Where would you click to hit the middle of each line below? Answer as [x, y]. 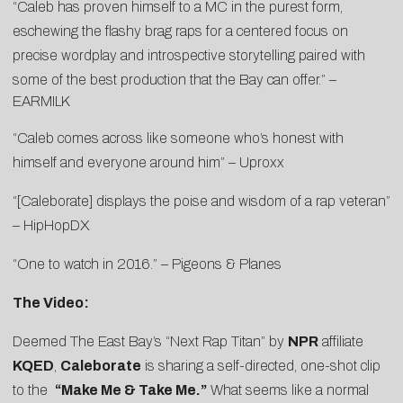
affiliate [341, 341]
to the [34, 390]
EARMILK [41, 101]
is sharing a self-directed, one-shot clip [261, 365]
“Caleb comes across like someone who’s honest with [178, 138]
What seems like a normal [288, 390]
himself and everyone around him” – [126, 162]
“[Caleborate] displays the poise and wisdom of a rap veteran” [201, 201]
